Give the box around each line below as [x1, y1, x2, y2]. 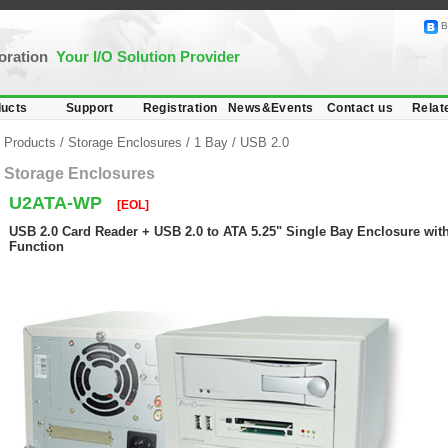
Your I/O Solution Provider [56, 48, 240, 65]
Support [66, 101, 114, 115]
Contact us [327, 101, 393, 115]
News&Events [228, 101, 314, 115]
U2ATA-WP [9, 193, 107, 213]
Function [9, 239, 64, 254]
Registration [142, 101, 218, 115]
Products [4, 135, 60, 150]
